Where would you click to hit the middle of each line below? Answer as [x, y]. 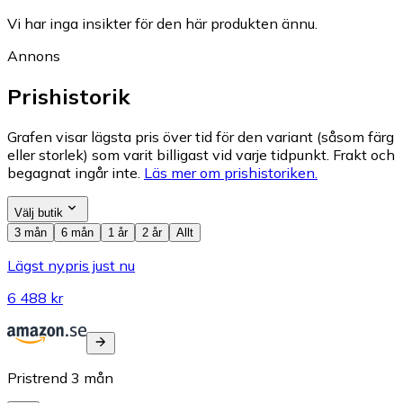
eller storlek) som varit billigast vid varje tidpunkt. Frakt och [201, 154]
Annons [34, 55]
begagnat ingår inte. [74, 172]
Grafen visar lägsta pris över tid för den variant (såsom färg [201, 136]
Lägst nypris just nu [71, 265]
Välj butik [39, 212]
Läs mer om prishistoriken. [231, 172]
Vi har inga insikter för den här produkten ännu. [162, 23]
